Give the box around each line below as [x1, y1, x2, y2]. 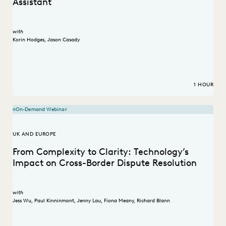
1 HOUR [194, 81, 213, 88]
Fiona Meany [104, 197, 134, 204]
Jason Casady [47, 36, 80, 43]
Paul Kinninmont [34, 197, 74, 204]
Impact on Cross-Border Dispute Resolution [13, 157, 197, 169]
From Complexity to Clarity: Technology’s [13, 146, 189, 158]
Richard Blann [137, 197, 170, 204]
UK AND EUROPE [13, 131, 56, 138]
